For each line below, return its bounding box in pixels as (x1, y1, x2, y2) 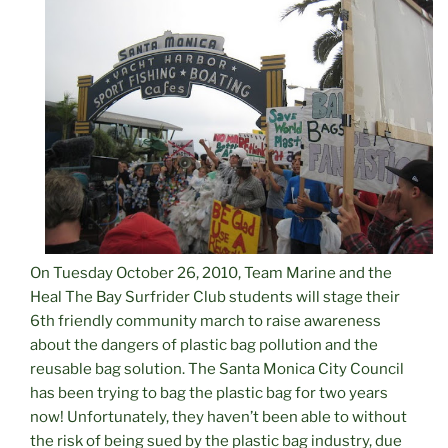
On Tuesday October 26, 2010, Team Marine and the (30, 264, 392, 283)
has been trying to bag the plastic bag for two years (30, 384, 388, 403)
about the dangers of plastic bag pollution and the (30, 336, 378, 355)
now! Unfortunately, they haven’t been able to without (30, 408, 407, 427)
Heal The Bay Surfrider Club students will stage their (30, 288, 400, 307)
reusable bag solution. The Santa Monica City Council (30, 360, 404, 379)
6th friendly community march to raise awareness (30, 312, 381, 331)
